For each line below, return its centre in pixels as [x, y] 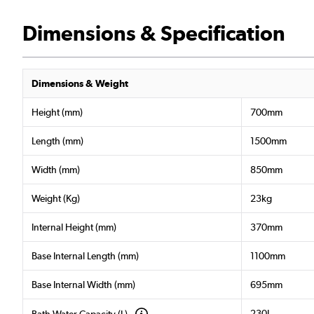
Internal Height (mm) [74, 227]
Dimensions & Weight [80, 83]
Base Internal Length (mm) [85, 255]
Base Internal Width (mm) [83, 284]
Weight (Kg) [56, 198]
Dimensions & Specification [154, 33]
